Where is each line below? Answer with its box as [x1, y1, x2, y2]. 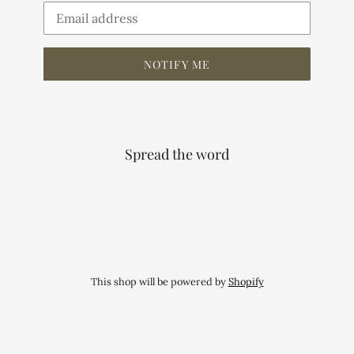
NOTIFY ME [143, 56, 211, 72]
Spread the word [125, 144, 229, 164]
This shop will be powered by [90, 275, 228, 288]
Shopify [228, 275, 264, 288]
